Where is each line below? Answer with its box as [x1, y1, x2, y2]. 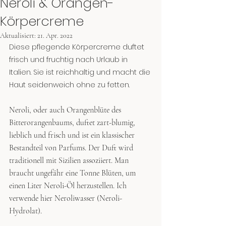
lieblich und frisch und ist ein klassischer [9, 130, 137, 140]
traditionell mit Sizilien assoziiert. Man [9, 155, 131, 165]
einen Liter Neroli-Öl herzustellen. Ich [9, 181, 129, 191]
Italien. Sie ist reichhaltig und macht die [9, 67, 152, 77]
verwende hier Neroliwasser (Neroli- [9, 193, 122, 203]
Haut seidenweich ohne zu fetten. [9, 80, 132, 90]
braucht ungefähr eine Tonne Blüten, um [9, 168, 138, 178]
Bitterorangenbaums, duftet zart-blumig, [9, 118, 137, 128]
